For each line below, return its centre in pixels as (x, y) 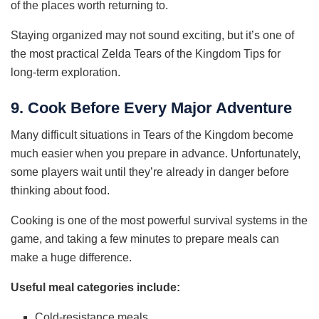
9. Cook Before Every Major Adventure (151, 108)
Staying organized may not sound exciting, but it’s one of (152, 35)
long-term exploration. (66, 72)
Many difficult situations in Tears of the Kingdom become (152, 135)
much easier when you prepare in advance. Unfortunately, (156, 154)
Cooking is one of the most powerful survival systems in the (159, 221)
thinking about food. (60, 191)
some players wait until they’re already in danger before (150, 172)
